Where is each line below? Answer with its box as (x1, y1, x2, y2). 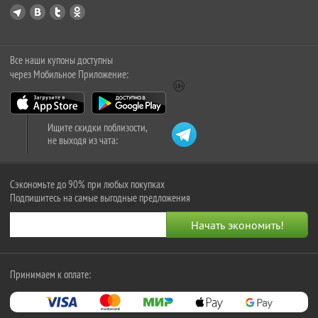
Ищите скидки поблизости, (48, 121, 148, 134)
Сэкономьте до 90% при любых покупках (10, 177, 165, 191)
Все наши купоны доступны (10, 53, 113, 67)
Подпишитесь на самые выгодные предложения (10, 191, 190, 204)
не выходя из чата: (48, 133, 118, 147)
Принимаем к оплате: (10, 268, 91, 281)
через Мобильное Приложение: (10, 67, 128, 81)
